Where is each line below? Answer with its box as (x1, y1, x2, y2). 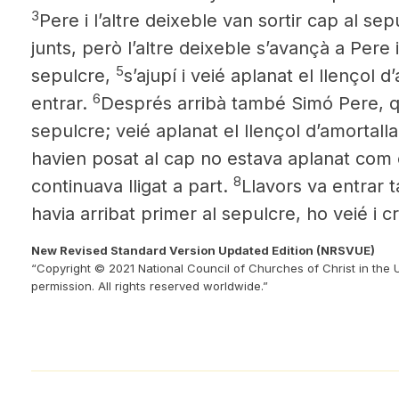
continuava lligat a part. (31, 175, 233, 197)
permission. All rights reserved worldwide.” (31, 279, 268, 293)
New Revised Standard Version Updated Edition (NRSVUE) (31, 243, 375, 257)
